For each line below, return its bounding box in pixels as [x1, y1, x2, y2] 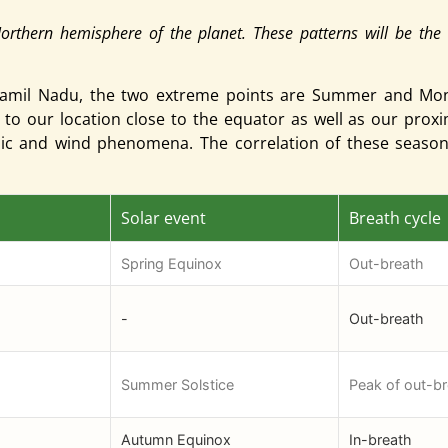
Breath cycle [349, 207, 441, 230]
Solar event [121, 207, 206, 230]
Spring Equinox [121, 255, 222, 273]
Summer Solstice [121, 376, 234, 394]
